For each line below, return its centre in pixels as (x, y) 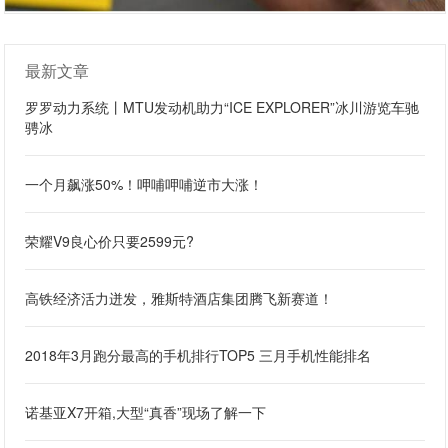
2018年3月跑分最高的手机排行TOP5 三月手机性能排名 (198, 355)
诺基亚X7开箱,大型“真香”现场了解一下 (146, 412)
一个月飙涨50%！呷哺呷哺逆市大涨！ (144, 184)
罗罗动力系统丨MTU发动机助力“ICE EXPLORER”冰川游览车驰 (222, 107)
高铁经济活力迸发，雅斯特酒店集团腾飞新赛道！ (179, 298)
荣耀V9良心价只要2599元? (110, 241)
